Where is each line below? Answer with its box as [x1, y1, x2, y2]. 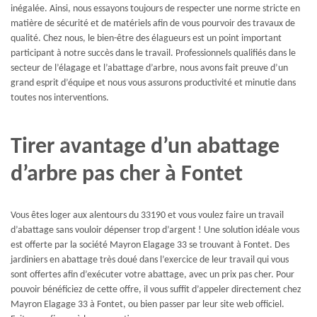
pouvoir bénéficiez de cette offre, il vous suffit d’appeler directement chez [11, 284, 301, 295]
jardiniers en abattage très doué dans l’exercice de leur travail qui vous [11, 254, 289, 265]
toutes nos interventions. [11, 93, 109, 104]
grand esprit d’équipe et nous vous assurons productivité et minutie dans [11, 78, 296, 89]
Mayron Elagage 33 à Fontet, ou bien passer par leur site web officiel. [11, 299, 284, 310]
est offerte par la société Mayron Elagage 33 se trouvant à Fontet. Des [11, 239, 289, 250]
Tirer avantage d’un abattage [11, 136, 279, 159]
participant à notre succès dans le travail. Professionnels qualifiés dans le [11, 48, 296, 59]
